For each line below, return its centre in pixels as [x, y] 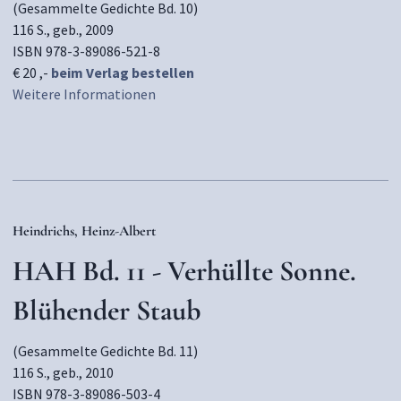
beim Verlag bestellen [123, 73]
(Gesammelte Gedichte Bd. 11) [105, 351]
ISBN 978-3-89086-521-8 [86, 51]
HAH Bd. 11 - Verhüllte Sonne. [184, 271]
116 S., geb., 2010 [63, 372]
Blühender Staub [107, 310]
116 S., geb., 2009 [63, 30]
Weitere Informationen [84, 94]
